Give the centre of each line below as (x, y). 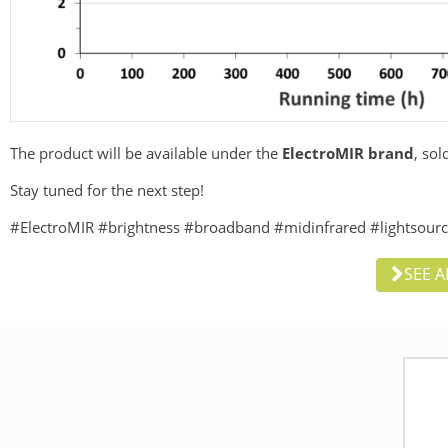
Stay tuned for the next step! (107, 190)
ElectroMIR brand (348, 153)
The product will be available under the (146, 153)
